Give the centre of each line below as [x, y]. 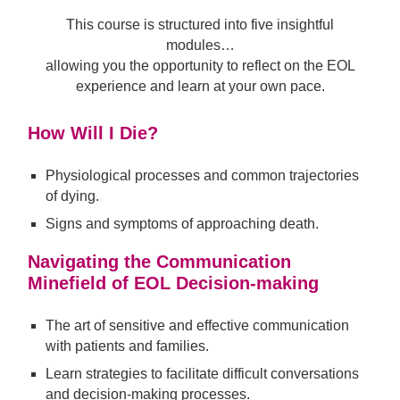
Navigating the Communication [159, 262]
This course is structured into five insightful [200, 25]
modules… [200, 45]
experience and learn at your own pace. [200, 86]
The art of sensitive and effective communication [197, 325]
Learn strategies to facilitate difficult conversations [202, 374]
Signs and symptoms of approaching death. [182, 224]
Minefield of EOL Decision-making [173, 283]
